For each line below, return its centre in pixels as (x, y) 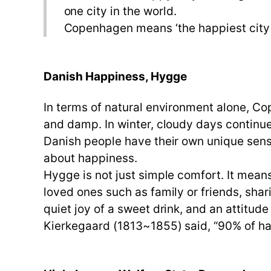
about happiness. (90, 158)
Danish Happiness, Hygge (115, 77)
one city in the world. (120, 11)
